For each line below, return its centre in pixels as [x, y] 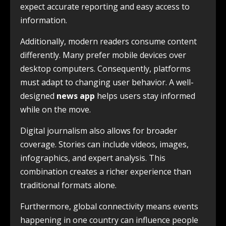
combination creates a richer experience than [106, 172]
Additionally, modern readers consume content [108, 41]
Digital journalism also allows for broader [99, 131]
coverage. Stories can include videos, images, [104, 144]
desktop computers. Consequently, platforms [105, 69]
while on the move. [55, 109]
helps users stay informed [145, 96]
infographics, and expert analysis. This [93, 158]
